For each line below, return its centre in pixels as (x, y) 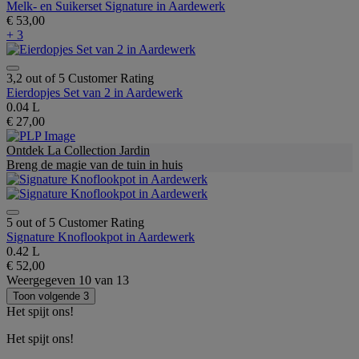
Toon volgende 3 (51, 296)
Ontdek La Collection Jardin (78, 150)
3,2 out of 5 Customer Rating (80, 78)
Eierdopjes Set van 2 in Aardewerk (95, 92)
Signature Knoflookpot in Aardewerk (101, 236)
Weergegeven (42, 280)
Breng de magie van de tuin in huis (95, 164)
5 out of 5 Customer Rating (75, 222)
